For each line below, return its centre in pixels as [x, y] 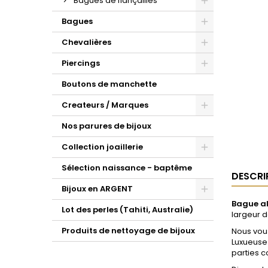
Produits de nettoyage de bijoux [128, 231]
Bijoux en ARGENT [97, 189]
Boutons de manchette [109, 84]
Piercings [81, 63]
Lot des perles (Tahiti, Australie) [127, 210]
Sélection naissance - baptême [127, 168]
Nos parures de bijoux [106, 126]
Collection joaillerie [102, 147]
